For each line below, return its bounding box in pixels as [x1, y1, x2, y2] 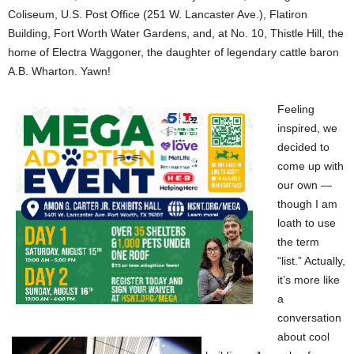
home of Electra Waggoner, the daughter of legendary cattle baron [8, 46, 339, 58]
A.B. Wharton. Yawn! [8, 65, 111, 77]
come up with [277, 160, 344, 172]
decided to [277, 141, 330, 153]
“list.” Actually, [277, 254, 345, 267]
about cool [277, 330, 330, 343]
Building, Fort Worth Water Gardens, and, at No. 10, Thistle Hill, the [8, 27, 344, 40]
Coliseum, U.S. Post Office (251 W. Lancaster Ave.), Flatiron [8, 8, 307, 21]
